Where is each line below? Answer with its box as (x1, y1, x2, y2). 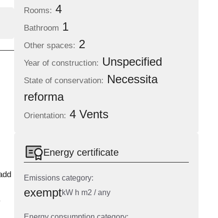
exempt (23, 186, 62, 200)
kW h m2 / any (61, 188, 110, 197)
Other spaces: (23, 41, 75, 51)
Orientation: (23, 111, 66, 121)
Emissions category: (23, 174, 93, 182)
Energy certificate (43, 147, 119, 158)
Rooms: (23, 6, 52, 16)
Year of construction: (23, 58, 99, 68)
